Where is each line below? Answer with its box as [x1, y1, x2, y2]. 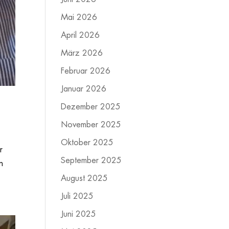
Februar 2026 [61, 67, 111, 75]
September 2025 [61, 156, 122, 165]
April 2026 [61, 31, 100, 39]
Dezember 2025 [61, 103, 121, 111]
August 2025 [61, 174, 108, 182]
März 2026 [61, 49, 103, 57]
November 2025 [61, 121, 122, 129]
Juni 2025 [61, 210, 97, 218]
